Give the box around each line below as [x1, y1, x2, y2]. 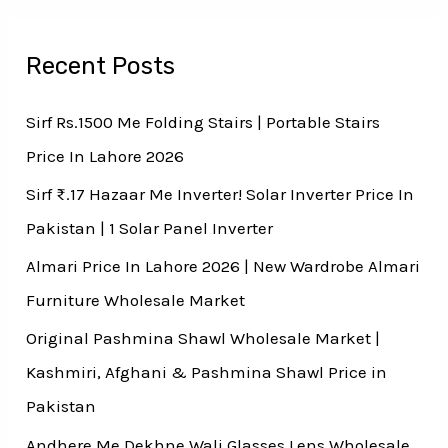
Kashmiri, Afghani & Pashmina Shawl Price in [26, 362, 388, 383]
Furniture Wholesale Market [26, 290, 246, 311]
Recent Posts [26, 51, 176, 80]
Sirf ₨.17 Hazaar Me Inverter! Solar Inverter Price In [26, 183, 415, 204]
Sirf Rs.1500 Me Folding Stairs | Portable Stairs [26, 111, 381, 132]
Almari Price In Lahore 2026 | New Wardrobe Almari [26, 256, 421, 277]
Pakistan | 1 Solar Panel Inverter [26, 217, 274, 238]
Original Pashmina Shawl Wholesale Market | [26, 328, 381, 349]
